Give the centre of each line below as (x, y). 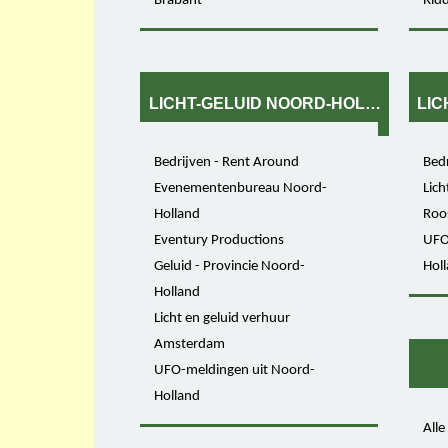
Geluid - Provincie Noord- (230, 266)
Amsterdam (190, 344)
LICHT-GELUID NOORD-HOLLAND (279, 104)
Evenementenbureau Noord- (241, 188)
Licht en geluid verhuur (222, 318)
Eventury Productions (219, 240)
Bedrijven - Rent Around (227, 162)
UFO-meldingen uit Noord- (235, 370)
